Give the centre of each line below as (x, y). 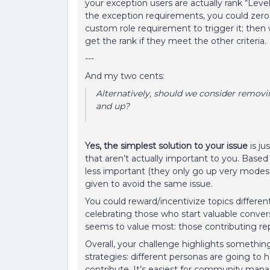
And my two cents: (126, 76)
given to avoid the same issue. (150, 184)
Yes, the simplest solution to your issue (168, 146)
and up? (114, 106)
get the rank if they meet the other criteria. (177, 41)
